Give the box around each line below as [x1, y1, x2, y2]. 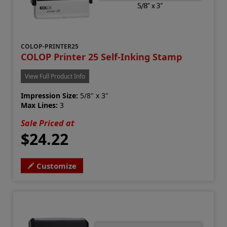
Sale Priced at [21, 118, 75, 129]
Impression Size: [21, 91, 79, 101]
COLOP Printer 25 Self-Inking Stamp [21, 51, 182, 63]
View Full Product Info [25, 72, 86, 81]
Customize [36, 161, 77, 171]
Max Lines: [21, 100, 58, 110]
